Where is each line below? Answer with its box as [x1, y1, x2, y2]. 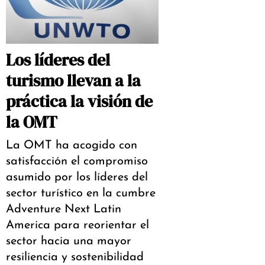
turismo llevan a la [6, 69, 141, 92]
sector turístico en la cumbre [6, 188, 156, 200]
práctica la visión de [6, 90, 153, 113]
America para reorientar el [6, 219, 149, 232]
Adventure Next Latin [6, 203, 121, 216]
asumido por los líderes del [6, 172, 148, 184]
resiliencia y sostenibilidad [6, 251, 144, 264]
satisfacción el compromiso [6, 156, 148, 168]
